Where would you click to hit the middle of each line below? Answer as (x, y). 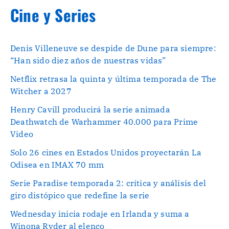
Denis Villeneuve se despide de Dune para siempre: (113, 48)
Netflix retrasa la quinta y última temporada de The (113, 79)
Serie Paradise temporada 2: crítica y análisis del (108, 183)
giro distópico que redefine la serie (80, 196)
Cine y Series (53, 15)
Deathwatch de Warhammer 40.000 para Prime (104, 122)
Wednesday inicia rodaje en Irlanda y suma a (100, 214)
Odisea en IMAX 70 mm (57, 165)
